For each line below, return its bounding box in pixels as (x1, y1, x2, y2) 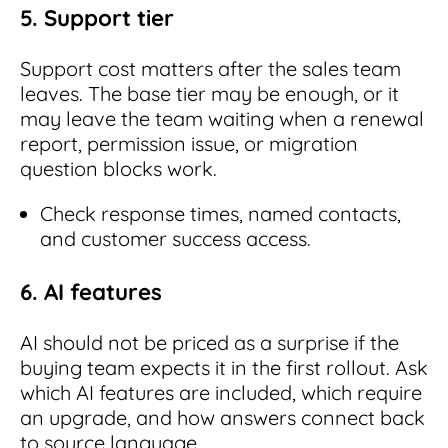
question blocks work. (20, 156, 217, 182)
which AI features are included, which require (20, 379, 422, 405)
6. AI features (20, 277, 162, 306)
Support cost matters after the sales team (20, 56, 401, 82)
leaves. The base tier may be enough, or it (20, 81, 399, 107)
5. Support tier (20, 4, 174, 33)
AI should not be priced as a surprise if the (20, 329, 399, 355)
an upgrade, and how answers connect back (20, 404, 425, 430)
